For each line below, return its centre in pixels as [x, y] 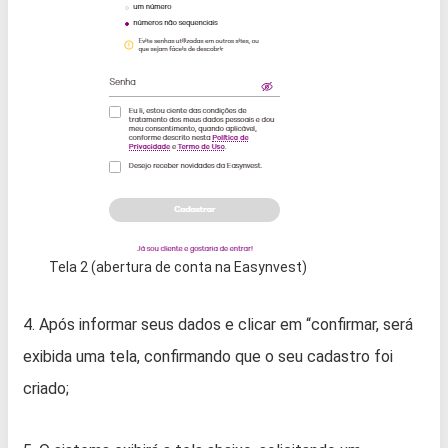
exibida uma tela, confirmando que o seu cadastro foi [208, 356]
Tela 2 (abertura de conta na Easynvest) [178, 266]
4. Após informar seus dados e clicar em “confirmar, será [218, 324]
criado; [46, 388]
